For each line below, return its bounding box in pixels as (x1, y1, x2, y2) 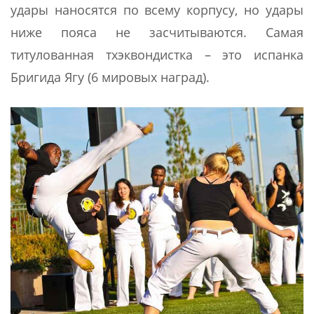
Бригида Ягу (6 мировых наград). (11, 68, 210, 86)
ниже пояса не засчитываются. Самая (11, 23, 303, 41)
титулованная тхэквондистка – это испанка (11, 46, 303, 63)
